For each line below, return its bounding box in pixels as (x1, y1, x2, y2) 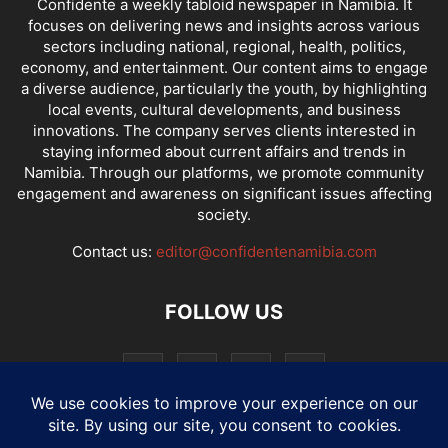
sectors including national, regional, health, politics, (42, 37, 406, 56)
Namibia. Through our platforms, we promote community (24, 163, 424, 182)
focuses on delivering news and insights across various (28, 16, 420, 35)
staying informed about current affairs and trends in (42, 142, 406, 161)
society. (197, 205, 251, 224)
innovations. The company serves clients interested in (32, 121, 416, 140)
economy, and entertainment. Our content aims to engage (20, 58, 428, 77)
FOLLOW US (165, 300, 283, 324)
